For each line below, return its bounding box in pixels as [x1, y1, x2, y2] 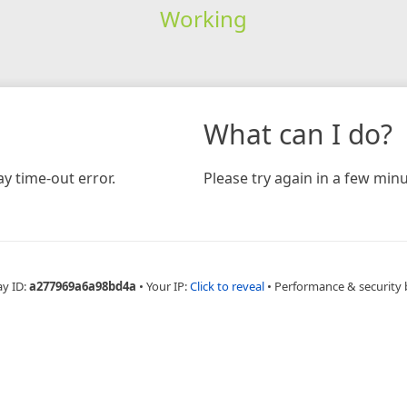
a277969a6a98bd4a [29, 277, 136, 294]
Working [159, 3, 247, 34]
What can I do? [203, 114, 392, 153]
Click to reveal [190, 277, 264, 294]
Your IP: [146, 277, 190, 294]
